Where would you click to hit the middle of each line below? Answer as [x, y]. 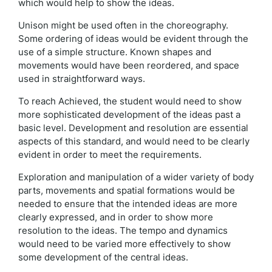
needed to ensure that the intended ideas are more [128, 203]
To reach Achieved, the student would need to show [130, 101]
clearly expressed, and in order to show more [116, 217]
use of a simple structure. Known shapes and [115, 52]
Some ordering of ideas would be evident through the [133, 38]
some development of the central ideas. [103, 257]
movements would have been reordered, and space [129, 65]
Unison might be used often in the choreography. [123, 25]
